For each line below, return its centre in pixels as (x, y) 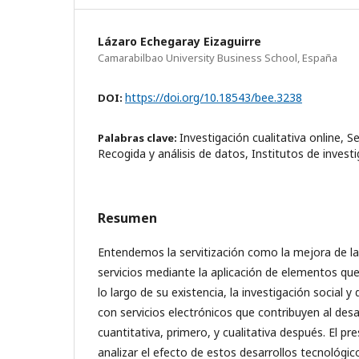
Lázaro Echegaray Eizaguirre (179, 41)
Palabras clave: (139, 137)
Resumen (127, 218)
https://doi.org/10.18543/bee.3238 (214, 97)
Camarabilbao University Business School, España (218, 57)
